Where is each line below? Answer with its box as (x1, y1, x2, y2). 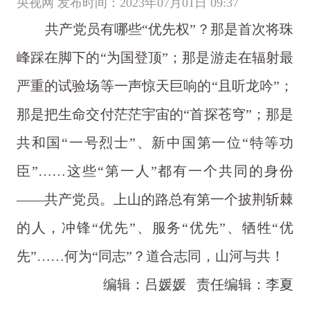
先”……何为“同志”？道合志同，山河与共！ (16, 248, 284, 264)
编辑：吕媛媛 (103, 277, 187, 293)
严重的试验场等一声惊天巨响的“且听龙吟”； (16, 78, 294, 94)
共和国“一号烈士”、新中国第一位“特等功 (16, 135, 294, 151)
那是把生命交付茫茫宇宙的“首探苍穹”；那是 (16, 107, 294, 122)
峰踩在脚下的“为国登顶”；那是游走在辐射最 (16, 50, 294, 66)
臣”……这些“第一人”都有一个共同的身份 (16, 163, 294, 179)
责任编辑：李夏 (197, 277, 294, 293)
